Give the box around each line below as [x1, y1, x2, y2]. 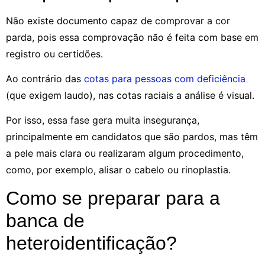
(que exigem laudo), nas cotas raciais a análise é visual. [6, 89, 254, 101]
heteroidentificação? [6, 232, 177, 254]
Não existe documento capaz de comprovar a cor [6, 14, 230, 27]
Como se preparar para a [6, 187, 220, 209]
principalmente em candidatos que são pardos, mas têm [6, 131, 258, 143]
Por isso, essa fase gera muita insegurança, [6, 114, 199, 127]
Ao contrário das [6, 72, 81, 85]
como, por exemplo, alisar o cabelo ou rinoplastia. [6, 164, 231, 176]
